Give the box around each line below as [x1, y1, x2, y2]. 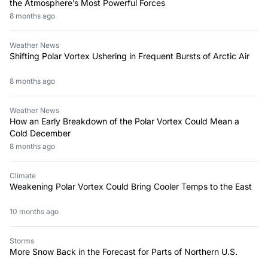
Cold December [10, 127, 71, 138]
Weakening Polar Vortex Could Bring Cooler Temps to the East [10, 181, 252, 191]
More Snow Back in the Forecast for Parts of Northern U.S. [10, 246, 237, 257]
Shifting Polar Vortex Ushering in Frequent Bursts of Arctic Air [10, 50, 249, 61]
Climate [10, 170, 36, 180]
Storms [10, 236, 34, 245]
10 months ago [13, 206, 59, 216]
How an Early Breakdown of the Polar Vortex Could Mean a [10, 115, 239, 126]
